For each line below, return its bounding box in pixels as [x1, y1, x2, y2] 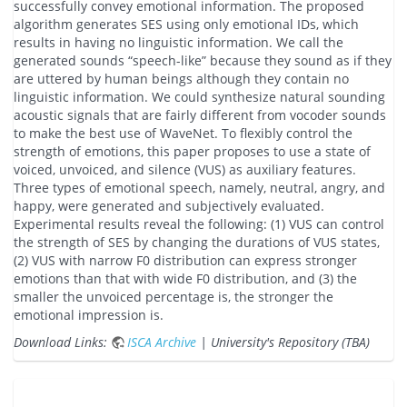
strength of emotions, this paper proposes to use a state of [14, 143, 371, 161]
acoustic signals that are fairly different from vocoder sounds [14, 106, 386, 124]
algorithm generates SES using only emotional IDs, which [14, 15, 359, 34]
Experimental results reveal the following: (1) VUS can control [14, 215, 384, 233]
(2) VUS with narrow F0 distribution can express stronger [14, 252, 357, 270]
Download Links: [14, 333, 111, 352]
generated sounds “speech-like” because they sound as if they [14, 52, 392, 70]
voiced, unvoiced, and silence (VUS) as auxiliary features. [14, 161, 356, 179]
